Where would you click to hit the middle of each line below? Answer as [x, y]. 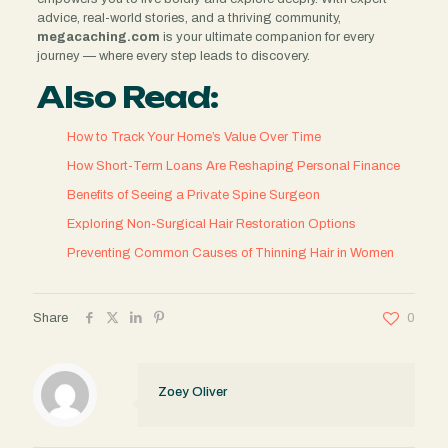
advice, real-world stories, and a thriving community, [188, 17]
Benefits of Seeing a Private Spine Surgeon [193, 194]
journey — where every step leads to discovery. [173, 55]
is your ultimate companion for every [267, 36]
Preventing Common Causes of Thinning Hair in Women [230, 252]
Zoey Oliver [192, 391]
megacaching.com [98, 36]
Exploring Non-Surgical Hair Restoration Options [211, 223]
